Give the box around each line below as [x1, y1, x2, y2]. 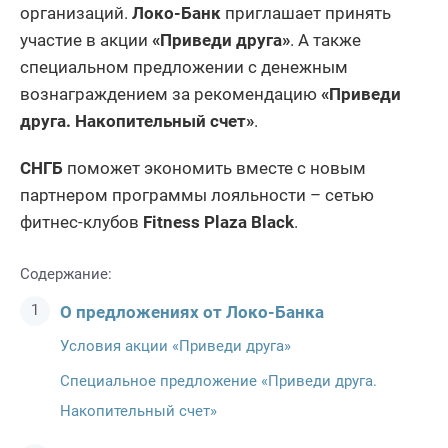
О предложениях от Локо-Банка [60, 301, 324, 322]
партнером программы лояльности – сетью [20, 184, 374, 205]
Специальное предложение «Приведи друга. [60, 371, 377, 390]
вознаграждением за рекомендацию [20, 83, 321, 104]
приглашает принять [225, 2, 391, 23]
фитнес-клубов [20, 211, 143, 232]
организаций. [20, 2, 132, 23]
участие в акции [20, 29, 152, 50]
